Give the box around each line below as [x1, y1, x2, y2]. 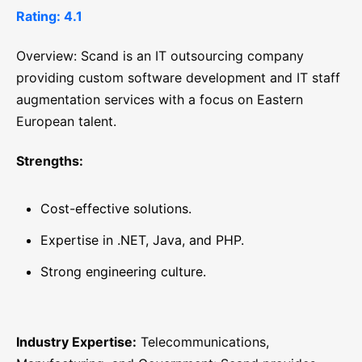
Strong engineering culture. [40, 263, 206, 280]
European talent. [16, 113, 116, 130]
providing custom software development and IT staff [16, 69, 340, 86]
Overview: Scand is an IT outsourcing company [16, 48, 304, 65]
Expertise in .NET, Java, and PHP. [40, 232, 244, 249]
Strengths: [16, 153, 83, 170]
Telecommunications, [137, 334, 269, 351]
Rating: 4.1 [16, 8, 82, 25]
